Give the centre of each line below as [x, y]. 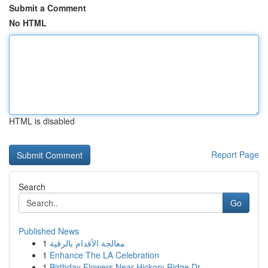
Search [32, 187]
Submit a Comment [48, 8]
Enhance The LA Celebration [104, 255]
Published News [49, 231]
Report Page [235, 154]
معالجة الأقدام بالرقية [87, 243]
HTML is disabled [42, 121]
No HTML [28, 23]
